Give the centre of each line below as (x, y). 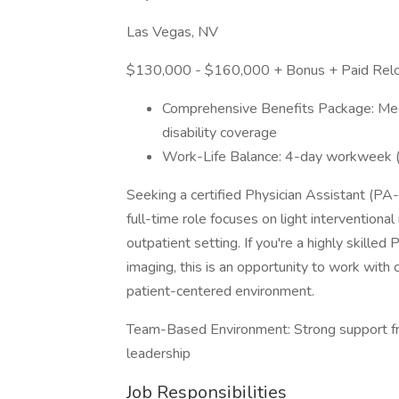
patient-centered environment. (220, 291)
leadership (159, 354)
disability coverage (220, 133)
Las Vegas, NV (172, 32)
